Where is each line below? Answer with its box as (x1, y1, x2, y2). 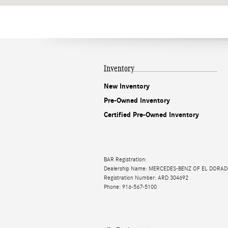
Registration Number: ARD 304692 (104, 174, 188, 182)
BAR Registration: (104, 156, 147, 163)
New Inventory (104, 81, 150, 91)
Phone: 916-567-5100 (104, 183, 157, 191)
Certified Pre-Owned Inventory (104, 110, 199, 119)
